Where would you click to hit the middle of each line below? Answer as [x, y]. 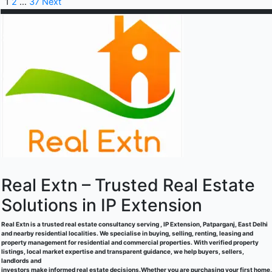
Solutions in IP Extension [102, 206]
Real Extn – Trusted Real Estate [128, 185]
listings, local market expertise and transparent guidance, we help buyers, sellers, [123, 252]
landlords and [21, 261]
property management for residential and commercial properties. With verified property [130, 243]
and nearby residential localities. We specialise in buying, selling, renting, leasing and [127, 233]
